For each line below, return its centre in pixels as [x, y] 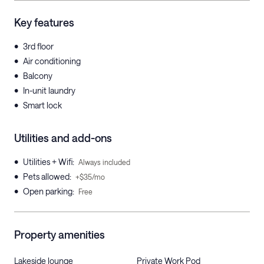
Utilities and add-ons [63, 138]
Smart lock [42, 105]
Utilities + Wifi [48, 162]
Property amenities [60, 235]
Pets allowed [46, 176]
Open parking [48, 191]
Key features [44, 22]
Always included [104, 162]
